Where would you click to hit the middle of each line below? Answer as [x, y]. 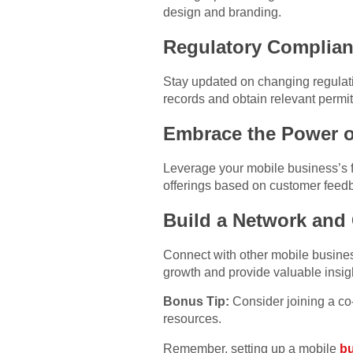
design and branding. [222, 13]
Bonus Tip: [196, 302]
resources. [192, 319]
